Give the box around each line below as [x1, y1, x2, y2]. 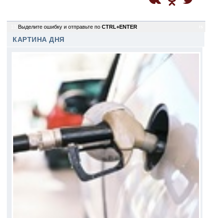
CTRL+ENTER [102, 24, 137, 30]
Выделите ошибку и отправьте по [18, 24, 102, 30]
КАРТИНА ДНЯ [13, 36, 65, 43]
